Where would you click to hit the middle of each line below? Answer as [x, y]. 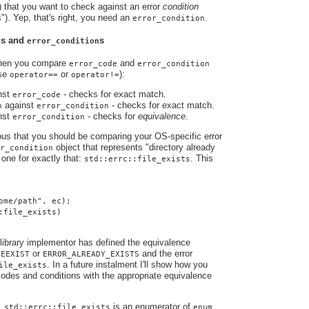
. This [202, 159]
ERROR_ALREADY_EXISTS [91, 254]
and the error [166, 254]
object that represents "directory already [134, 148]
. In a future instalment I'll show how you [127, 265]
